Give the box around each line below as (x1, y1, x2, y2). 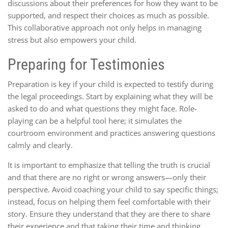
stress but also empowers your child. (8, 34, 136, 45)
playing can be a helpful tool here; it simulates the (8, 115, 182, 126)
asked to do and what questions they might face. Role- (8, 103, 197, 113)
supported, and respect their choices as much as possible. (8, 10, 209, 20)
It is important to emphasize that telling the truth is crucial (8, 159, 210, 170)
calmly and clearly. (8, 139, 73, 150)
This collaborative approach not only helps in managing (8, 22, 202, 33)
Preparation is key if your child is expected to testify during (8, 78, 213, 89)
